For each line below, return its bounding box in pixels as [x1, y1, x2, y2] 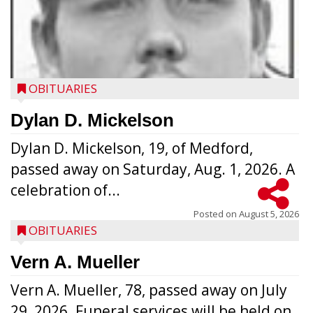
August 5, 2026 [239, 208, 299, 220]
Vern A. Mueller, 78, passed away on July [10, 280, 287, 300]
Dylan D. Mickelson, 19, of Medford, [10, 138, 253, 158]
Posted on [194, 208, 239, 220]
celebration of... [10, 180, 120, 200]
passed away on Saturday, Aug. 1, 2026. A [10, 159, 295, 179]
